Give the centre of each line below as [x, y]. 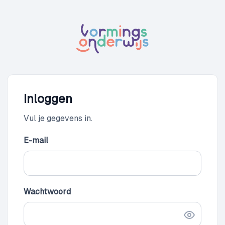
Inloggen [48, 99]
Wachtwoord [47, 192]
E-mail [36, 141]
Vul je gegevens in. [58, 119]
